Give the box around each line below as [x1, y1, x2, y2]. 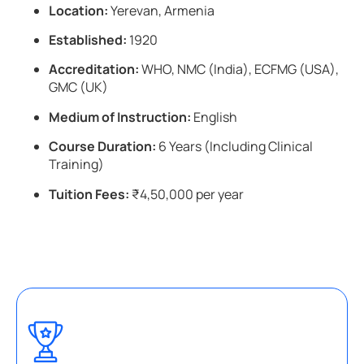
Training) [49, 155, 104, 174]
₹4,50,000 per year [129, 184, 244, 203]
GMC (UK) [49, 78, 108, 97]
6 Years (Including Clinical [156, 137, 313, 156]
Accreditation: [49, 60, 139, 79]
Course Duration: [49, 137, 156, 156]
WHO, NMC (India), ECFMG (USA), [139, 60, 339, 79]
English [191, 107, 237, 126]
